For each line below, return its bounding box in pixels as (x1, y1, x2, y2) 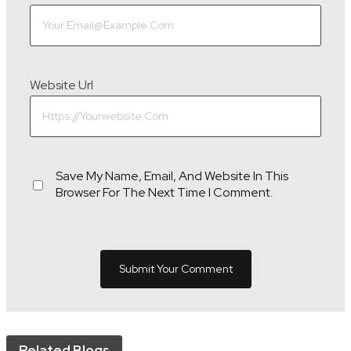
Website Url (30, 77, 93, 94)
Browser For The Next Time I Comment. (56, 184, 273, 201)
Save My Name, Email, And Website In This (56, 168, 288, 185)
